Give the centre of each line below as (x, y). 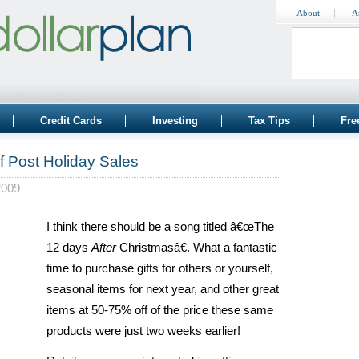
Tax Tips (269, 121)
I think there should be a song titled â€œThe (160, 227)
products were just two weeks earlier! (143, 331)
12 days (69, 248)
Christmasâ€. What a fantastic (197, 248)
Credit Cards (71, 121)
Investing (175, 121)
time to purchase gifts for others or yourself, (160, 268)
